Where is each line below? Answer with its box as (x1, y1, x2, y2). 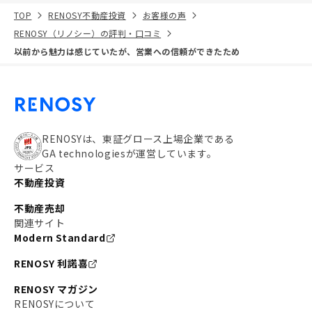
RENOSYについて (14, 297, 95, 311)
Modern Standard (14, 231, 106, 244)
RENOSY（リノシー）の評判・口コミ (14, 27, 162, 39)
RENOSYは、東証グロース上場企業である (42, 132, 235, 146)
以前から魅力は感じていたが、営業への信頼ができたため (14, 45, 240, 57)
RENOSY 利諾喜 (14, 256, 88, 270)
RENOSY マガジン (14, 282, 99, 296)
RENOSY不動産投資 (48, 9, 126, 21)
